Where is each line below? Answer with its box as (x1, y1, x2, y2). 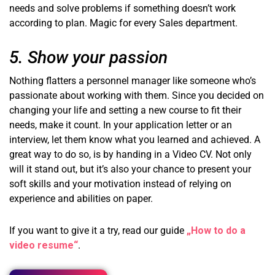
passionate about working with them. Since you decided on (9, 90, 264, 102)
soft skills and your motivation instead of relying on (9, 178, 231, 190)
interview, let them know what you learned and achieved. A (9, 134, 260, 146)
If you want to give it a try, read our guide (9, 224, 187, 236)
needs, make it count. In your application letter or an (9, 119, 232, 131)
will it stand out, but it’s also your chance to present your (9, 163, 251, 176)
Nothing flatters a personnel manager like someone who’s (9, 75, 256, 87)
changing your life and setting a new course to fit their (9, 104, 241, 117)
